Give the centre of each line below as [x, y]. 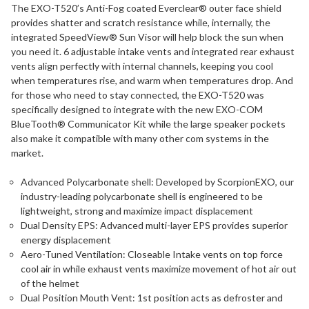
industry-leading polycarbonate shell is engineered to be [142, 196]
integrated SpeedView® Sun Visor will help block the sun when [147, 37]
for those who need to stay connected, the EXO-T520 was [138, 94]
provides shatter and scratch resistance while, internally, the [141, 22]
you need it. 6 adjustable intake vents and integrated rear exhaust [153, 51]
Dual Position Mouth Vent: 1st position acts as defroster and [152, 297]
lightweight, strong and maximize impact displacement [137, 210]
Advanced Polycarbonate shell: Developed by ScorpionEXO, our [157, 181]
